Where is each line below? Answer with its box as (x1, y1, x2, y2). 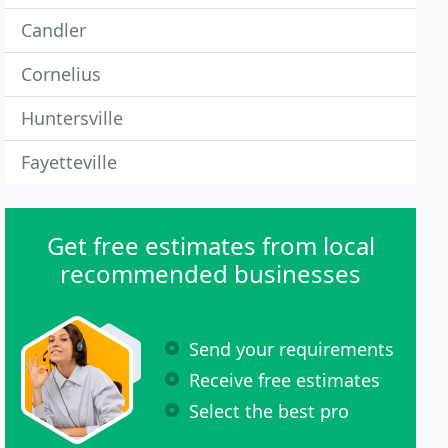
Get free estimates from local (46, 229, 375, 262)
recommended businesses (60, 257, 362, 290)
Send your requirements (189, 336, 395, 361)
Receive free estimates (189, 367, 381, 392)
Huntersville (21, 106, 124, 130)
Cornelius (21, 62, 102, 86)
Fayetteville (21, 150, 118, 174)
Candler (21, 18, 87, 42)
